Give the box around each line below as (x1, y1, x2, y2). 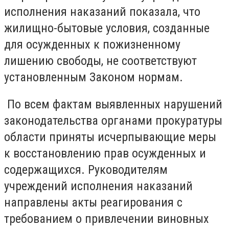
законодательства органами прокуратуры (4, 113, 222, 128)
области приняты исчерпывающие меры (4, 130, 216, 145)
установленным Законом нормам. (4, 70, 183, 84)
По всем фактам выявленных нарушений (4, 97, 222, 112)
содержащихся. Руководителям (4, 163, 168, 177)
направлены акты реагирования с (4, 195, 182, 210)
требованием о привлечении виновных (4, 212, 209, 226)
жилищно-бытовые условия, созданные (4, 20, 210, 35)
